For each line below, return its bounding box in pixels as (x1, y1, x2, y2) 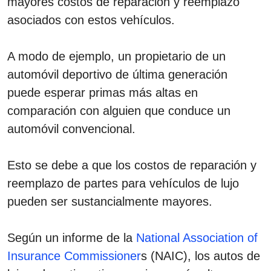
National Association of (136, 230, 258, 244)
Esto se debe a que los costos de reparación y (7, 158, 256, 172)
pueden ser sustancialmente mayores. (7, 194, 212, 208)
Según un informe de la (7, 230, 136, 244)
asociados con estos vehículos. (7, 13, 175, 27)
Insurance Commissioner (7, 249, 141, 263)
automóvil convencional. (7, 122, 135, 135)
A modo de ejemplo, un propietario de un (7, 49, 226, 63)
